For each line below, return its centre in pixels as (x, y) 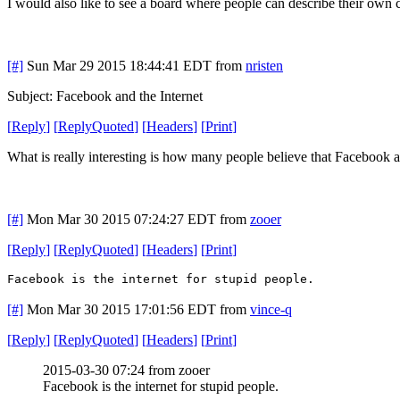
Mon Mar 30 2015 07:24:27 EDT (121, 219)
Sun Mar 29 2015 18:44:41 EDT (119, 65)
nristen (264, 65)
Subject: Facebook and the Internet (105, 96)
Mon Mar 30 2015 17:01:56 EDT (121, 309)
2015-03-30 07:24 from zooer (126, 370)
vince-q (271, 309)
